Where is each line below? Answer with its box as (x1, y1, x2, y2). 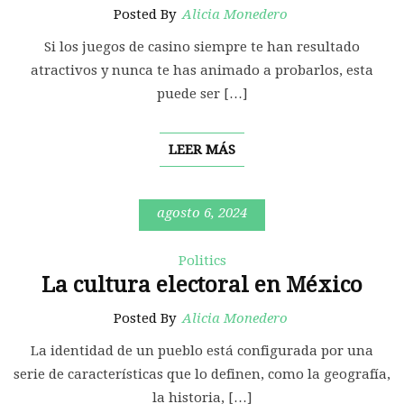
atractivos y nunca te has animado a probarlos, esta (31, 62, 373, 79)
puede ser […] (156, 86, 248, 103)
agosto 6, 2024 (157, 205, 247, 222)
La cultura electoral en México (41, 272, 363, 298)
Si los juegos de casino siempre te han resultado (44, 39, 360, 56)
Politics (178, 252, 226, 270)
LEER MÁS (169, 142, 235, 159)
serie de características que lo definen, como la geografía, (14, 366, 390, 383)
